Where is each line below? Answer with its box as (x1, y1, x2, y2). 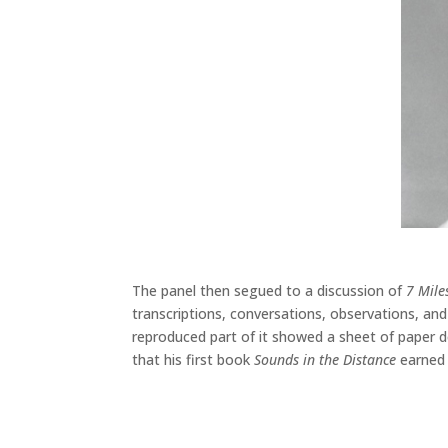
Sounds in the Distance (254, 349, 396, 369)
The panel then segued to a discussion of (132, 280, 406, 300)
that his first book (132, 349, 254, 369)
